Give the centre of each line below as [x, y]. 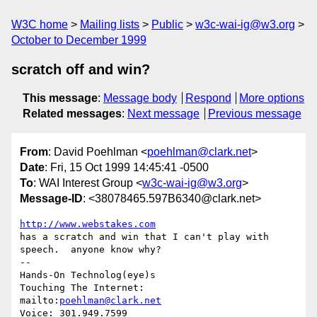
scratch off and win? [81, 69]
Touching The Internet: [82, 288]
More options [272, 98]
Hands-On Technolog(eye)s [88, 275]
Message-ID [51, 199]
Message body [140, 98]
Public [167, 24]
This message [60, 98]
